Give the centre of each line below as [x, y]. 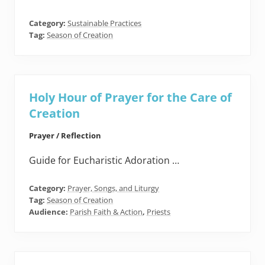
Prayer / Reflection [65, 136]
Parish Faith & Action [106, 212]
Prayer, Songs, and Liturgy [113, 188]
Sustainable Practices [104, 23]
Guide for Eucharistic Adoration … [104, 161]
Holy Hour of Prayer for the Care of [130, 98]
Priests [159, 212]
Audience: [49, 212]
